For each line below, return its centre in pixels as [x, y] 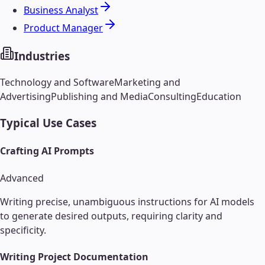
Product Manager [63, 28]
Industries [42, 56]
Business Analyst [61, 10]
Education [219, 97]
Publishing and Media [99, 97]
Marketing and [147, 83]
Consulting [172, 97]
